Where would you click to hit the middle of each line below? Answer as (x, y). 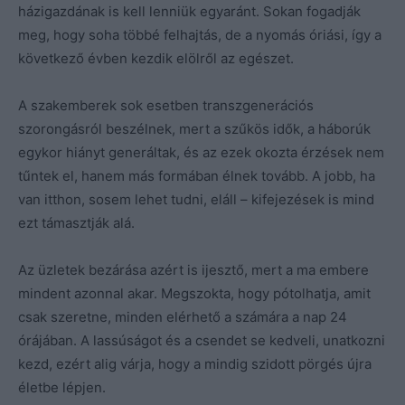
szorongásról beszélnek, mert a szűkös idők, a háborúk (194, 128)
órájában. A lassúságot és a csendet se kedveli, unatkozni (202, 340)
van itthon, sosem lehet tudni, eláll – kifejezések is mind (196, 199)
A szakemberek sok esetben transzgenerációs (166, 105)
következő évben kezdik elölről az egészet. (156, 58)
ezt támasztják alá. (76, 222)
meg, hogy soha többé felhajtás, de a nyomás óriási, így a (200, 34)
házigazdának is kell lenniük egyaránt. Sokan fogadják (189, 11)
